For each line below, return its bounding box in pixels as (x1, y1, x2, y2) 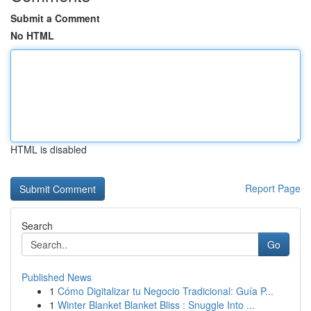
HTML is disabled (10, 142, 87, 156)
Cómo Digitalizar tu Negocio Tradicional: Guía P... (58, 284, 274, 298)
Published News (22, 270, 92, 284)
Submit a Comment (10, 11, 100, 25)
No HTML (10, 28, 54, 42)
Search (22, 219, 53, 233)
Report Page (245, 181, 301, 195)
